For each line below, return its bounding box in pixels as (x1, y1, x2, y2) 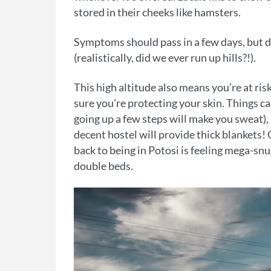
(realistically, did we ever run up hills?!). (74, 51, 256, 65)
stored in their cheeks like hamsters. (74, 5, 241, 19)
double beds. (74, 159, 133, 173)
